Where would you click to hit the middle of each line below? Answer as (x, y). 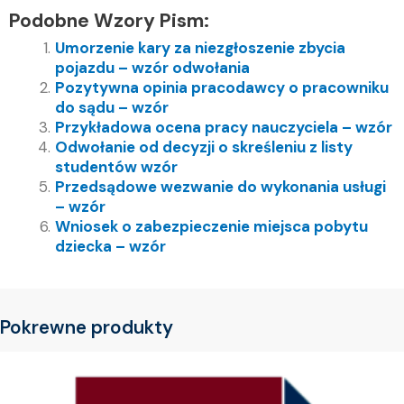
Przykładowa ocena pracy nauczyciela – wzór (224, 128)
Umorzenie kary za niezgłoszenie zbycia (200, 48)
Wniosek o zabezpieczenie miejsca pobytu (211, 227)
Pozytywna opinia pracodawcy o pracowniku (222, 88)
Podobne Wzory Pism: (109, 21)
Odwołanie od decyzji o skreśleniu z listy (204, 147)
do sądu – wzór (112, 108)
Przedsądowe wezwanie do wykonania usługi (220, 187)
